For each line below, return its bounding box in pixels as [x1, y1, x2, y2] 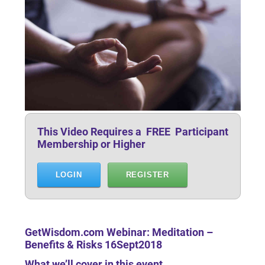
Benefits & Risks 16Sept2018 [24, 238, 162, 251]
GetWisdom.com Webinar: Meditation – [24, 226, 213, 239]
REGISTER [125, 170, 170, 180]
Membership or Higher [37, 138, 146, 151]
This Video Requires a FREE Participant [37, 125, 228, 138]
